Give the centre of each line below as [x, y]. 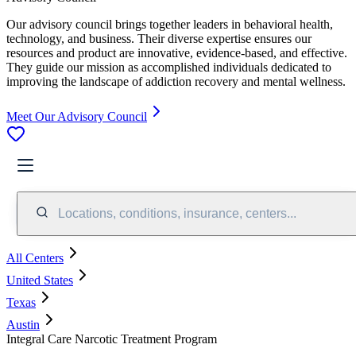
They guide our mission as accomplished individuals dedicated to [169, 67]
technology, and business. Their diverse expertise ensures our [159, 38]
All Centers [35, 257]
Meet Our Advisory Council [77, 116]
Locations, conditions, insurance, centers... [177, 213]
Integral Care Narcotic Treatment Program [112, 339]
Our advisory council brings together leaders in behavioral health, [170, 24]
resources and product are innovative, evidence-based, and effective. [177, 52]
